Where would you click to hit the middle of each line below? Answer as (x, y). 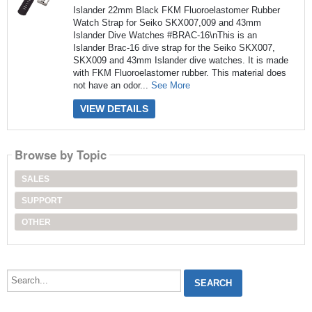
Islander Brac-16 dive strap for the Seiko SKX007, (174, 48)
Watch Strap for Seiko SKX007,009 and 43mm (167, 23)
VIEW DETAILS (114, 109)
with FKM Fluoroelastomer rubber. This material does (179, 73)
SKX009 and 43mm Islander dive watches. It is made (180, 61)
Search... (24, 273)
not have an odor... (112, 86)
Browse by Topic (60, 155)
